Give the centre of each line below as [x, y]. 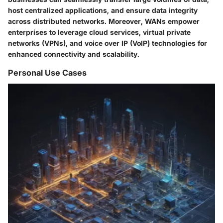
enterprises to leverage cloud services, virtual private [99, 32]
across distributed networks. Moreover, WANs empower [104, 21]
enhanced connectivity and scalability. [74, 54]
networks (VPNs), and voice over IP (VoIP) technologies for [108, 43]
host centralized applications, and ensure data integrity [103, 10]
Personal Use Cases [47, 73]
